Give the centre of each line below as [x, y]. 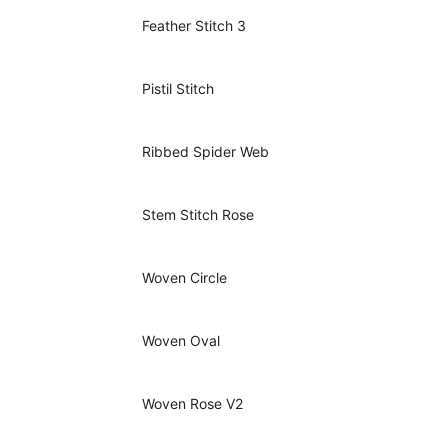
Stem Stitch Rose [198, 215]
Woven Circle [184, 278]
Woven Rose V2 [192, 404]
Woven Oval [181, 341]
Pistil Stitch [178, 89]
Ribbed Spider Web [205, 152]
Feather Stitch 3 [194, 26]
